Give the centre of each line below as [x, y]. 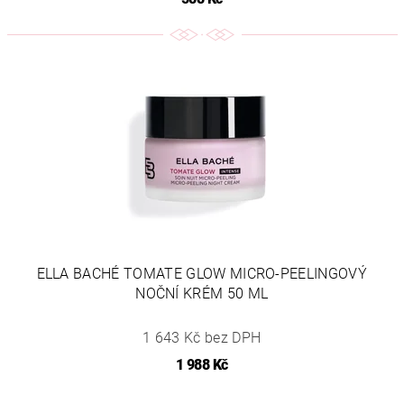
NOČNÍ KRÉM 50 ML [202, 294]
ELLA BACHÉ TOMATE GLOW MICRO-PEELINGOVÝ [202, 274]
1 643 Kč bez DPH [202, 338]
